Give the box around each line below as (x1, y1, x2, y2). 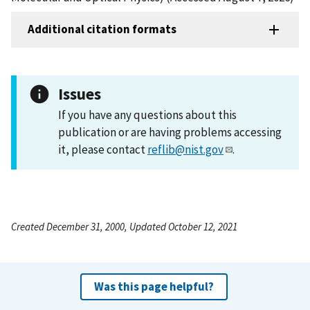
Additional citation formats (28, 21, 176, 37)
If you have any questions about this (58, 107, 237, 122)
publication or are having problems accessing (58, 124, 282, 140)
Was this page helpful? (93, 278, 214, 294)
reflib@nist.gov (147, 141, 224, 157)
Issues (58, 83, 101, 104)
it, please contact (58, 141, 147, 157)
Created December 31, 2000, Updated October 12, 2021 (11, 219, 237, 233)
